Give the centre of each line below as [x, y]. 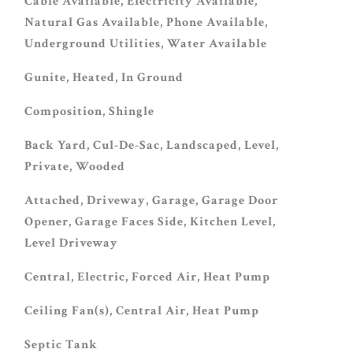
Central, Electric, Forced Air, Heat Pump [147, 277]
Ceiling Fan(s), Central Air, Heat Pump [141, 311]
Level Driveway [71, 243]
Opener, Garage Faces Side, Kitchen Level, [150, 222]
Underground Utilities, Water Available [145, 44]
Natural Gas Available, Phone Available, [146, 22]
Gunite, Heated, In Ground [104, 78]
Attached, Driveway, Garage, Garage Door [151, 201]
